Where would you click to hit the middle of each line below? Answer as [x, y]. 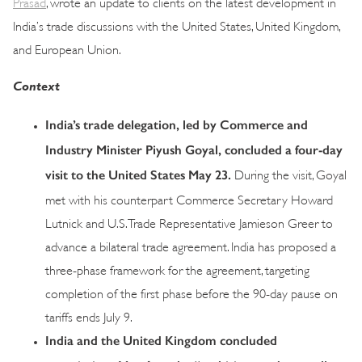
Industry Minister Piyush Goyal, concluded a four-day [194, 149]
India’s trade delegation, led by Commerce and [177, 124]
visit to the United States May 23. [140, 175]
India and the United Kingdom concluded [161, 340]
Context [36, 86]
